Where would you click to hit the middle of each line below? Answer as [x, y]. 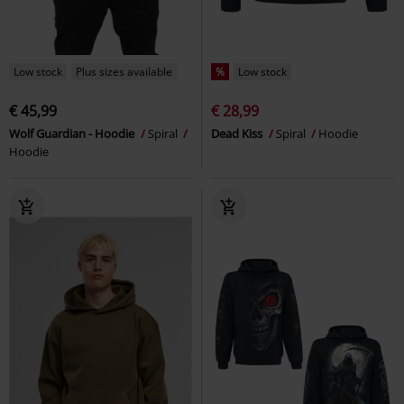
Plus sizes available [124, 71]
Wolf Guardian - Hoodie [73, 133]
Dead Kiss [238, 133]
